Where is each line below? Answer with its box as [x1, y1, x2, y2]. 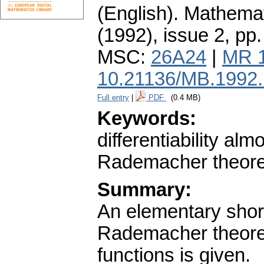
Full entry [97, 93, 129, 103]
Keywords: [97, 108, 196, 130]
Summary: [97, 179, 192, 201]
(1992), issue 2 [97, 25, 225, 47]
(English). [97, 3, 179, 25]
